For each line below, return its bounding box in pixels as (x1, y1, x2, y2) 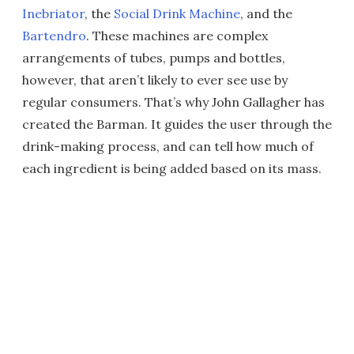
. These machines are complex (86, 28, 268, 43)
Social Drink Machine (114, 6, 240, 21)
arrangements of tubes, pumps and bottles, (22, 50, 285, 66)
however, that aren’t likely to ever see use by (22, 72, 288, 88)
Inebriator (22, 6, 85, 21)
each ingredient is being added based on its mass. (22, 160, 322, 176)
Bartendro (22, 28, 86, 43)
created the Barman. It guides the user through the (22, 116, 332, 132)
